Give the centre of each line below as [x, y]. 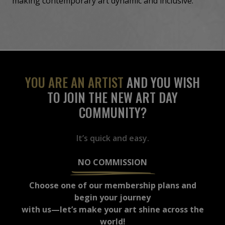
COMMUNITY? [113, 112]
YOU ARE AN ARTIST [74, 82]
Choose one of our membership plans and [113, 185]
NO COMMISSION [113, 162]
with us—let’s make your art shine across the [113, 209]
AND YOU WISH [162, 82]
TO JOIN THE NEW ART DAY [113, 97]
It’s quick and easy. [113, 138]
